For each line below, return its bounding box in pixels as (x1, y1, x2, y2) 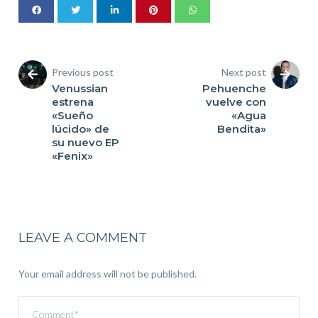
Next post (221, 66, 266, 78)
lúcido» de (52, 122, 110, 136)
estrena (52, 95, 94, 109)
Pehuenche (202, 82, 266, 95)
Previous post (52, 66, 114, 78)
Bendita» (216, 122, 266, 136)
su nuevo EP (52, 136, 120, 149)
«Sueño (52, 109, 94, 122)
